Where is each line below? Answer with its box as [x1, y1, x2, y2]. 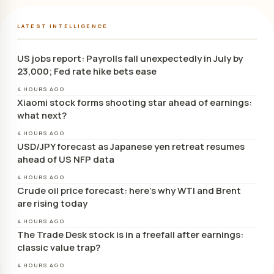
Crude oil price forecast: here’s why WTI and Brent [17, 183, 241, 197]
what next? [17, 108, 67, 122]
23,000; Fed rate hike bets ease [17, 64, 157, 78]
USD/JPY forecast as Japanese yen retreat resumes [17, 139, 245, 153]
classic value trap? [17, 240, 100, 254]
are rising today [17, 196, 87, 210]
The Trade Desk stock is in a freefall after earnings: [17, 228, 243, 241]
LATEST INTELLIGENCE [17, 21, 108, 30]
